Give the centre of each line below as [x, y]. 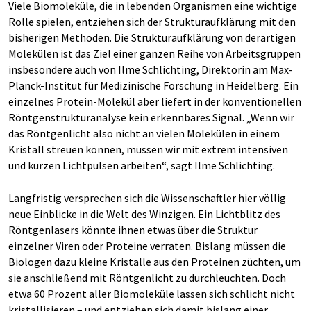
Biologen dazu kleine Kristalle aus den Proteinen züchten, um [154, 262]
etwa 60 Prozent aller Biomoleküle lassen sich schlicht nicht [152, 294]
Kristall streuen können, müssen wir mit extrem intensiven [148, 149]
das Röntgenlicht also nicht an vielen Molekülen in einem [144, 133]
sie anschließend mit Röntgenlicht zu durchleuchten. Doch [147, 278]
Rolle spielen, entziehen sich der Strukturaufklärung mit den [152, 22]
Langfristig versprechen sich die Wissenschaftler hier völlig [147, 198]
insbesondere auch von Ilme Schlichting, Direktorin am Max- [151, 69]
